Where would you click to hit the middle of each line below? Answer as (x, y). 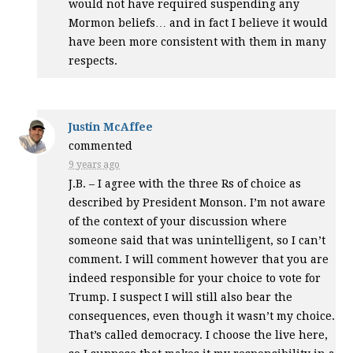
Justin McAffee (111, 126)
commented (101, 145)
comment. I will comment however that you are (199, 259)
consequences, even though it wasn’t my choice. (202, 316)
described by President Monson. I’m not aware (197, 202)
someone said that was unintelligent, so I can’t (197, 240)
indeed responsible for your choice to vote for (195, 278)
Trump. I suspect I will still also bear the (181, 297)
